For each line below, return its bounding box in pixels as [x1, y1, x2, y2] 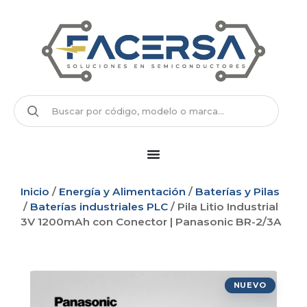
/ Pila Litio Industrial [168, 200, 278, 214]
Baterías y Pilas [195, 185, 280, 199]
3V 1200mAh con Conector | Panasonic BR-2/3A [21, 215, 282, 229]
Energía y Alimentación [59, 185, 186, 199]
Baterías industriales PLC [30, 200, 168, 214]
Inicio [21, 185, 49, 199]
